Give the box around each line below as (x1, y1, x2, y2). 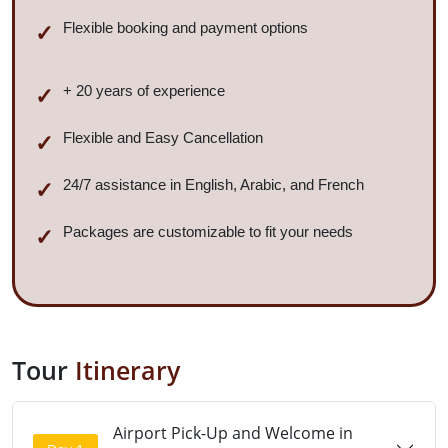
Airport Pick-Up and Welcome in (113, 422, 353, 445)
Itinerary (75, 353, 180, 388)
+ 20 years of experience (63, 82, 225, 100)
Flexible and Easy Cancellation (63, 129, 263, 147)
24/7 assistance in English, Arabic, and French (63, 176, 364, 194)
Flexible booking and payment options (63, 19, 308, 37)
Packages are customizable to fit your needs (63, 223, 353, 241)
